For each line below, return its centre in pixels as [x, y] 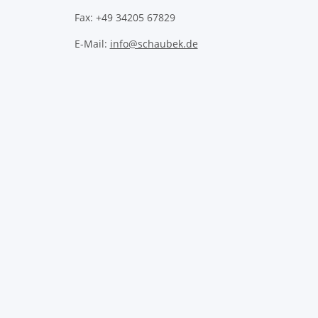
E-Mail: [92, 44]
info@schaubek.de [154, 44]
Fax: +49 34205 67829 [125, 17]
